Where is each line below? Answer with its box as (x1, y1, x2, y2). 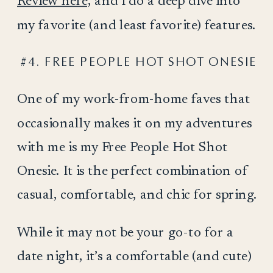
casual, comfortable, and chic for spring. (16, 188, 257, 202)
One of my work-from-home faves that (16, 93, 250, 107)
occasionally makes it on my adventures (16, 116, 252, 130)
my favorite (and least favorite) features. (16, 18, 256, 32)
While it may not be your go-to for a (16, 225, 234, 239)
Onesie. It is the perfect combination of (16, 164, 249, 179)
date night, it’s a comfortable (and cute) (16, 249, 252, 264)
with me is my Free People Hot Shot (16, 140, 228, 154)
